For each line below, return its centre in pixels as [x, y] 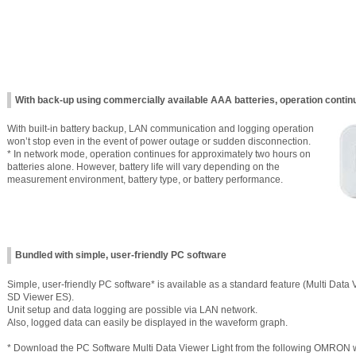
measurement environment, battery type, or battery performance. [145, 180]
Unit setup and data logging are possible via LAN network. [132, 310]
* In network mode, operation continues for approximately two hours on [159, 155]
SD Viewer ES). [41, 297]
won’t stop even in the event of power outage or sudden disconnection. [159, 142]
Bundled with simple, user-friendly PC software [121, 255]
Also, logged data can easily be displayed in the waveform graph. [147, 322]
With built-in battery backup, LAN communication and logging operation [161, 129]
